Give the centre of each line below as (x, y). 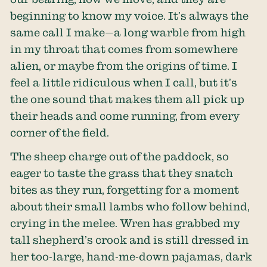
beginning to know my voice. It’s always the (130, 15)
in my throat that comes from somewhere (124, 49)
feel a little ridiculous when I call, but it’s (124, 82)
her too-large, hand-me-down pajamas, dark (131, 256)
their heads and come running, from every (125, 115)
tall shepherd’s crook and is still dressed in (130, 240)
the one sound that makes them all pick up (128, 99)
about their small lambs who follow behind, (130, 206)
